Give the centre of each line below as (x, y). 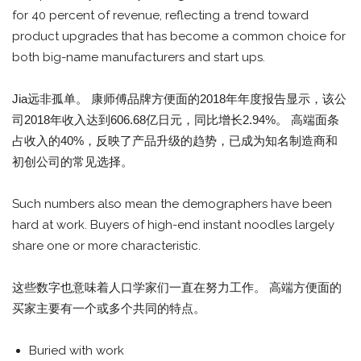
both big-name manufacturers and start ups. (139, 58)
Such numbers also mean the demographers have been (172, 204)
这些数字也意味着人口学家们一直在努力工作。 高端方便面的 (177, 288)
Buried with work (77, 351)
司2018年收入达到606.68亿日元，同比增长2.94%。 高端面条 (176, 120)
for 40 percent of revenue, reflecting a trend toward (160, 16)
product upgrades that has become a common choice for (179, 37)
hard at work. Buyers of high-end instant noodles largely (173, 225)
